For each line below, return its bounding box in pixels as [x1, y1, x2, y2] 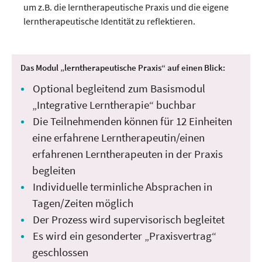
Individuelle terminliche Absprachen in [33, 180, 212, 194]
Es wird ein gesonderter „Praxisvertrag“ [33, 229, 216, 243]
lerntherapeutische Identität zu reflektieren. [23, 15, 195, 27]
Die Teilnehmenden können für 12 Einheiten [33, 114, 232, 129]
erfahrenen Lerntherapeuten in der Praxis [32, 147, 223, 161]
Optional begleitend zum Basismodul [33, 81, 205, 96]
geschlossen [32, 245, 88, 260]
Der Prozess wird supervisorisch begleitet [33, 212, 225, 227]
